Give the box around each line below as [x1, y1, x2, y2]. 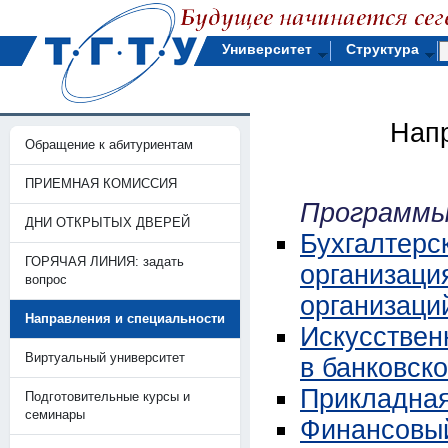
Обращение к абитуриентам [25, 137, 193, 152]
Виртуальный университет [25, 350, 185, 365]
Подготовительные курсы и [25, 389, 190, 404]
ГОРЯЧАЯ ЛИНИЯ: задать [25, 254, 184, 269]
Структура [346, 41, 419, 57]
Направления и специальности [25, 311, 225, 326]
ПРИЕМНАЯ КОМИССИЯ [25, 176, 177, 191]
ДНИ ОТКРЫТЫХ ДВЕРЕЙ [25, 215, 190, 230]
